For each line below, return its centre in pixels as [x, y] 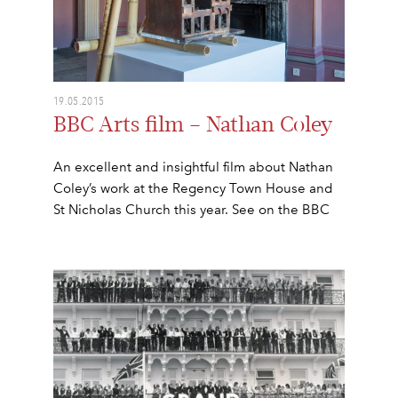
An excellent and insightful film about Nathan [193, 167]
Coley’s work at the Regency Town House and [193, 189]
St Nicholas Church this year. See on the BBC [191, 210]
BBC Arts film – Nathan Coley [193, 125]
